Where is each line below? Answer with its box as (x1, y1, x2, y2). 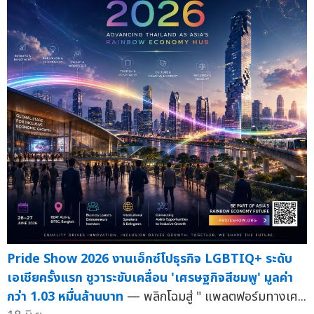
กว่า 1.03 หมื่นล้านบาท (7, 287, 123, 306)
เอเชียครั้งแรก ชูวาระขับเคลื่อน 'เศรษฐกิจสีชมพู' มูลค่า (7, 268, 293, 287)
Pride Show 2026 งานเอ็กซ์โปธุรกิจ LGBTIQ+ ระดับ (7, 249, 292, 268)
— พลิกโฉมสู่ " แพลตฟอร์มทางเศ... (127, 287, 306, 306)
